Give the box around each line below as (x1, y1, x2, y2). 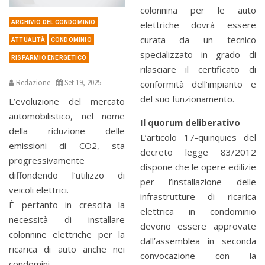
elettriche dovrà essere (140, 18, 256, 31)
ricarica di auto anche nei (9, 243, 125, 255)
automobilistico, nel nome (9, 109, 125, 122)
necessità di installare (9, 213, 125, 225)
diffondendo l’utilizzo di (9, 169, 125, 181)
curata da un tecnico (140, 33, 256, 46)
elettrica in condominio (140, 205, 256, 217)
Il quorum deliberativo (140, 116, 240, 128)
